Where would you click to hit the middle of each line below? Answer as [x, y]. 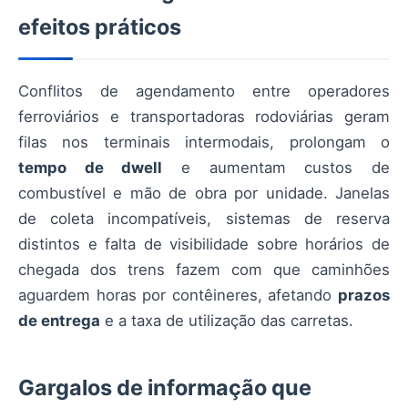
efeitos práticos [100, 27]
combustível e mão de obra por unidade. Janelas [204, 193]
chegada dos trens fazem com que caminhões [204, 270]
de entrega [59, 321]
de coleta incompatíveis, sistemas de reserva [204, 219]
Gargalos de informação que [165, 388]
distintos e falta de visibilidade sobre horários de [204, 244]
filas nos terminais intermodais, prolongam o [204, 142]
